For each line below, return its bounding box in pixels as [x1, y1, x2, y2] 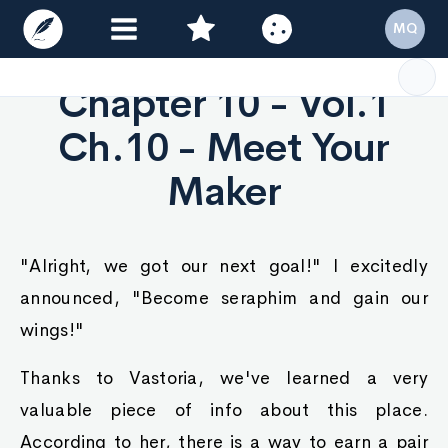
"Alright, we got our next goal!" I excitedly [20, 255, 428, 277]
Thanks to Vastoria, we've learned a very [20, 367, 428, 389]
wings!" [20, 319, 85, 341]
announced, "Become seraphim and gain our [20, 287, 428, 309]
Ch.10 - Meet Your [58, 122, 390, 173]
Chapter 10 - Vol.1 [57, 78, 391, 129]
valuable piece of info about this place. [20, 399, 428, 421]
